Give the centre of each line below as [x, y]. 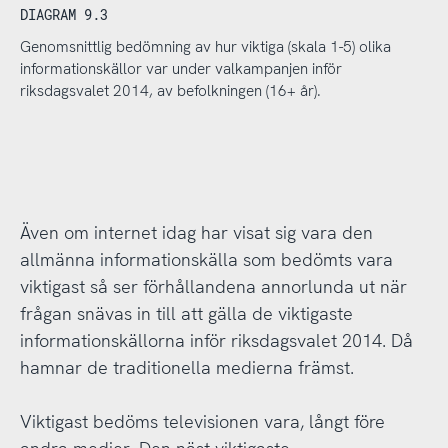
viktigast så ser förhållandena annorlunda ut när [213, 287]
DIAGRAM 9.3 [63, 14]
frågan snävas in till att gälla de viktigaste [186, 314]
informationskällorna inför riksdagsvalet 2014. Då [216, 341]
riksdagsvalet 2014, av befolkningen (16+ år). [170, 91]
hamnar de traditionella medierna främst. [186, 368]
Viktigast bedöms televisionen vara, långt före [202, 422]
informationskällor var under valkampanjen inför [180, 69]
